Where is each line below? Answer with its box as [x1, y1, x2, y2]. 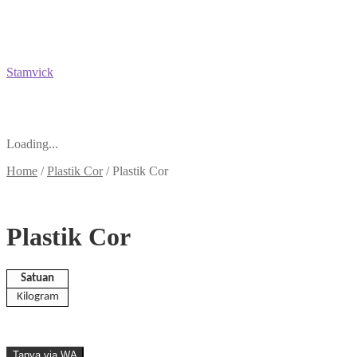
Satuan [21, 272, 54, 284]
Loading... [6, 137, 58, 151]
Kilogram [16, 290, 59, 303]
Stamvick [6, 65, 53, 79]
